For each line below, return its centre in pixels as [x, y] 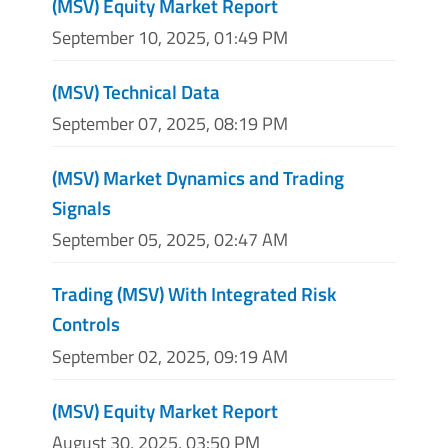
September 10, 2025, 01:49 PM [170, 38]
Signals [81, 208]
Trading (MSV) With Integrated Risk [194, 294]
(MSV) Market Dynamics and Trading [198, 178]
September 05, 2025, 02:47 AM [170, 240]
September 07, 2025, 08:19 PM [170, 124]
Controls [86, 324]
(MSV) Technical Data [136, 92]
